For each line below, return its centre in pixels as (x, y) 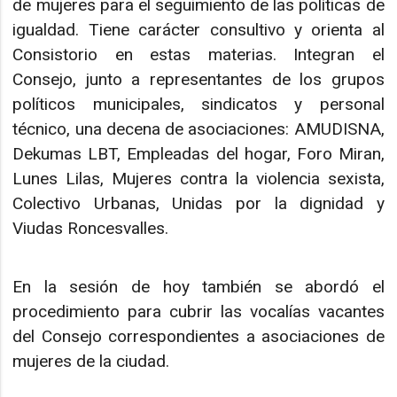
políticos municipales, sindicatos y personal (198, 104)
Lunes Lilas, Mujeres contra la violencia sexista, (198, 178)
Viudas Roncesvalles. (91, 228)
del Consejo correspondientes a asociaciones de (198, 336)
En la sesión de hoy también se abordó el (198, 287)
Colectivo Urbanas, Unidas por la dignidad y (198, 203)
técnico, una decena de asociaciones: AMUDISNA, (198, 128)
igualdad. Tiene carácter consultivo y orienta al (198, 29)
